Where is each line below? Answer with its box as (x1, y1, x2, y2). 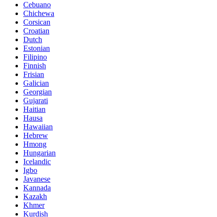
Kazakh (23, 192, 47, 201)
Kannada (23, 184, 51, 192)
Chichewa (23, 9, 54, 18)
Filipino (23, 53, 47, 62)
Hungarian (23, 149, 56, 157)
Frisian (23, 70, 44, 79)
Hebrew (23, 131, 48, 140)
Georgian (23, 88, 52, 96)
